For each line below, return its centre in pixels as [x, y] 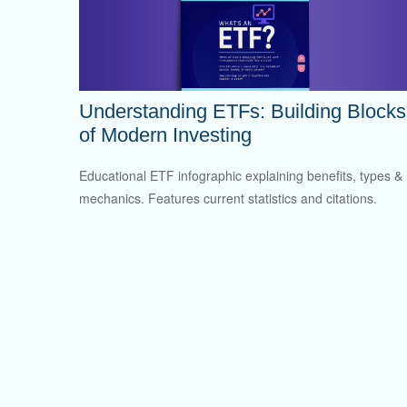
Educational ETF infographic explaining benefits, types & [241, 175]
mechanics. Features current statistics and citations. [228, 198]
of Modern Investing [165, 135]
